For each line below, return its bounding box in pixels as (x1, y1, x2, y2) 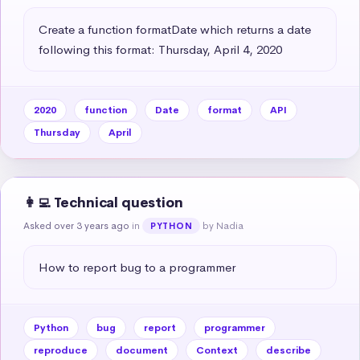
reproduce (34, 343, 88, 357)
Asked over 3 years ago (23, 219, 129, 232)
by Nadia (202, 219, 244, 232)
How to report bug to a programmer (39, 259, 235, 275)
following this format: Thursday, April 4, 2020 (39, 41, 282, 57)
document (116, 343, 168, 357)
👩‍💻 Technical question (23, 194, 183, 211)
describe (266, 343, 311, 357)
